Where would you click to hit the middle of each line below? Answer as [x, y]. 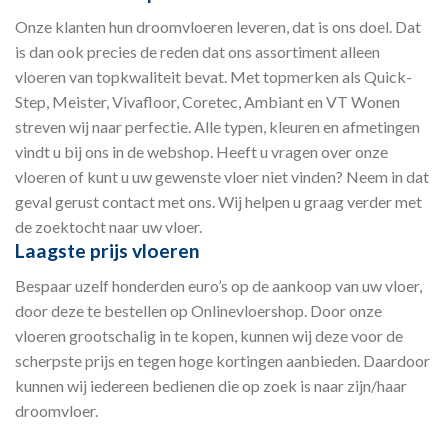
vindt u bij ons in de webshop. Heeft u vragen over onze [201, 152]
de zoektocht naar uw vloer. [108, 227]
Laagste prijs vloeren [107, 251]
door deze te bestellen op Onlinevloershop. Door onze [198, 310]
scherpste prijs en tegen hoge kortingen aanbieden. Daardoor [222, 360]
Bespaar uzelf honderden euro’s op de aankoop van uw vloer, [218, 285]
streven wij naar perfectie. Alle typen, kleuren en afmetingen [217, 127]
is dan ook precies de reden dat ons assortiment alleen [197, 52]
